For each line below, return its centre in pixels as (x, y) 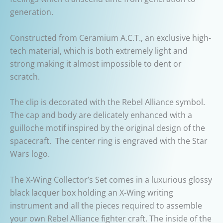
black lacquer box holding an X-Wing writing (92, 192)
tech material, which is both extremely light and (99, 51)
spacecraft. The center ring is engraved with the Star (109, 141)
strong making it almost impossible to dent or (96, 63)
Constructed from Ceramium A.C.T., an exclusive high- (111, 38)
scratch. (25, 76)
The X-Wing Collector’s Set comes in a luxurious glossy (111, 179)
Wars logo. (30, 154)
